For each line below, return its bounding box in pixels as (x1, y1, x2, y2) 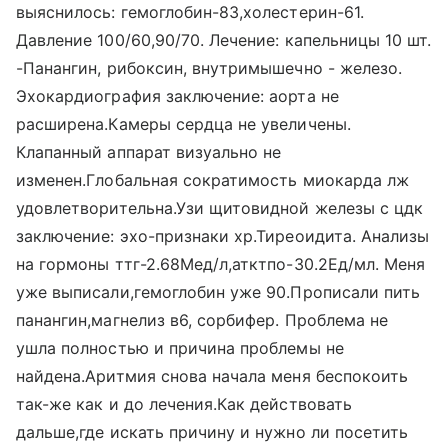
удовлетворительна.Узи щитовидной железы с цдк (16, 198, 424, 218)
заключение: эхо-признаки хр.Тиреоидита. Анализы (16, 226, 430, 246)
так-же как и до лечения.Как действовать (16, 394, 352, 414)
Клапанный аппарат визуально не (16, 142, 282, 162)
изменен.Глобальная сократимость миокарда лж (16, 170, 410, 190)
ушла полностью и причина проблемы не (16, 338, 344, 358)
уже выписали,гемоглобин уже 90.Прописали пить (16, 282, 421, 302)
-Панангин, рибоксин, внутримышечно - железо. (16, 58, 403, 78)
